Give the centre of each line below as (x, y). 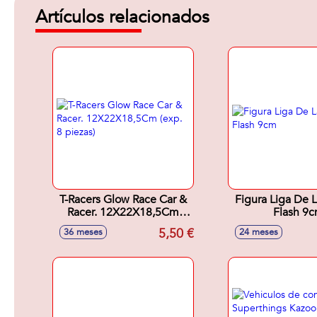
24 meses (259, 232)
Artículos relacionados (122, 17)
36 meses (83, 232)
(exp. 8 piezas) (123, 225)
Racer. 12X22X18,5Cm (123, 212)
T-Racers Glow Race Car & (123, 200)
